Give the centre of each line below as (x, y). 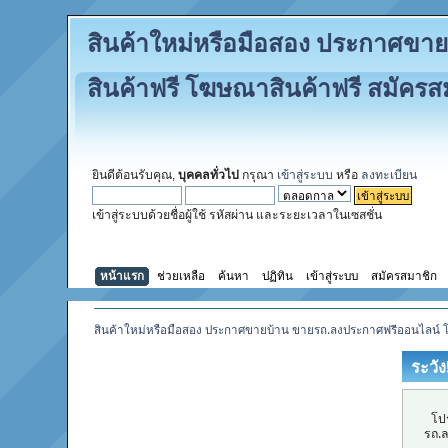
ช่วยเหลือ (181, 274)
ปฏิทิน (278, 274)
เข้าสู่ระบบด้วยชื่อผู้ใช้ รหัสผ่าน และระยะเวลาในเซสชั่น (237, 215)
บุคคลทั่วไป (209, 175)
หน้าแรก (122, 274)
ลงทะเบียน (389, 175)
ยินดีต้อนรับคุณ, (135, 175)
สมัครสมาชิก (404, 274)
